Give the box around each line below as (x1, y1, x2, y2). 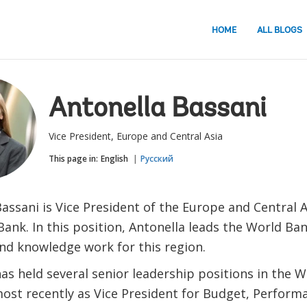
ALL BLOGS (257, 25, 302, 35)
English (100, 153, 128, 164)
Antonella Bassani (48, 96, 267, 123)
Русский (140, 153, 173, 164)
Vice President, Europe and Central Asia (48, 130, 223, 143)
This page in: (48, 153, 98, 164)
